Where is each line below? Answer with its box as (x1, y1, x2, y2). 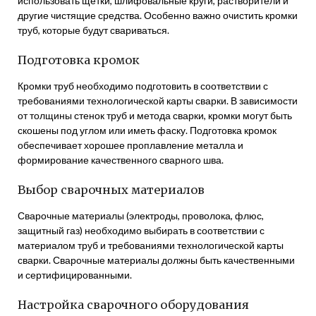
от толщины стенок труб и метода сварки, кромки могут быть (18, 109, 292, 121)
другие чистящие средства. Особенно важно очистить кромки (18, 9, 298, 21)
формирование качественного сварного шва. (18, 154, 224, 166)
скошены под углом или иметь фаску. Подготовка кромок (18, 124, 276, 136)
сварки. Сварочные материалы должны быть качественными (18, 254, 295, 266)
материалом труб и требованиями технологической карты (18, 239, 284, 251)
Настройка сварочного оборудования (18, 298, 249, 312)
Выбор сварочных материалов (18, 183, 205, 197)
